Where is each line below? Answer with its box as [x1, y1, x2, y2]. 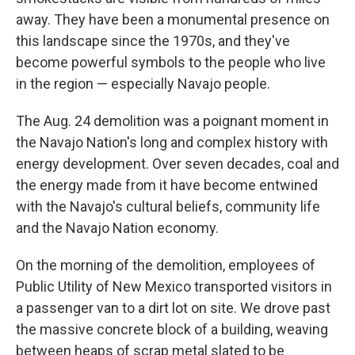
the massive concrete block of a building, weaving [16, 320, 328, 338]
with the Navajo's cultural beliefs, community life [16, 197, 320, 215]
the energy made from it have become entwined [16, 176, 318, 193]
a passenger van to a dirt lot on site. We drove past [16, 299, 330, 316]
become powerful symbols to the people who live [16, 53, 326, 71]
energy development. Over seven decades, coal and [16, 155, 339, 172]
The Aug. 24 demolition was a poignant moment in [16, 112, 329, 129]
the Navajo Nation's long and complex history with [16, 133, 328, 151]
